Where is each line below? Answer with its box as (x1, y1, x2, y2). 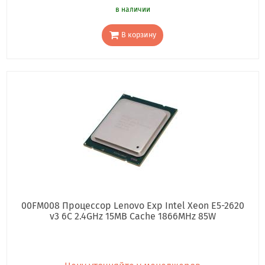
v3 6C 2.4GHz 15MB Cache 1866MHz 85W (49, 211, 216, 222)
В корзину (121, 30, 156, 40)
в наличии (115, 5, 150, 14)
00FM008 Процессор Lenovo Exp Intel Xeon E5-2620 (21, 200, 244, 212)
